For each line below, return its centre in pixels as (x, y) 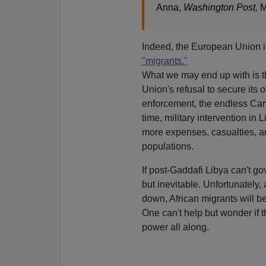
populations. (167, 146)
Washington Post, (221, 7)
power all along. (175, 227)
